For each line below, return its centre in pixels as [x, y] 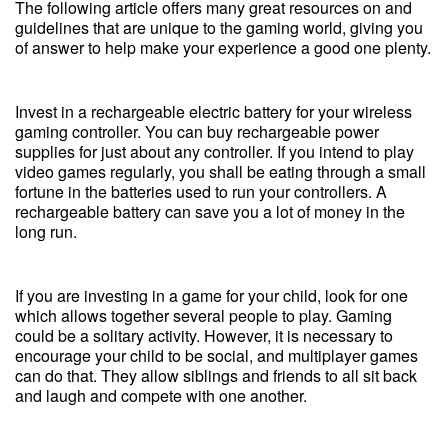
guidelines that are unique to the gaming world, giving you [219, 27]
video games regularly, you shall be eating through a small [220, 171]
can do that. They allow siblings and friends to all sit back [216, 375]
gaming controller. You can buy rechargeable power [197, 131]
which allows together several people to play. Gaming [203, 315]
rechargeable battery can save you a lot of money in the [210, 211]
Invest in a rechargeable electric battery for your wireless [213, 111]
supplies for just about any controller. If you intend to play [214, 151]
